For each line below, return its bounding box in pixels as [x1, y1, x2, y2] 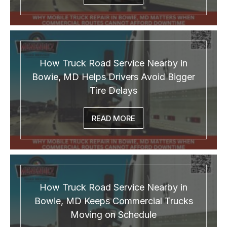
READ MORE [92, 113, 135, 124]
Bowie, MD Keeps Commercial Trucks [34, 196, 193, 207]
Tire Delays [90, 85, 137, 96]
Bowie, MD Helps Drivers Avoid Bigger [32, 71, 195, 83]
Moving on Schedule [70, 209, 157, 220]
